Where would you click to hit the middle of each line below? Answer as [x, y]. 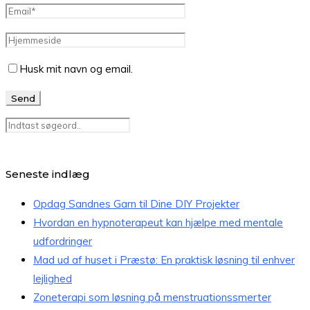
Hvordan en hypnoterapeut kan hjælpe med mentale [158, 222]
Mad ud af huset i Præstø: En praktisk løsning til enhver [164, 259]
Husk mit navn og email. [76, 69]
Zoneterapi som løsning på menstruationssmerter [152, 297]
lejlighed [53, 278]
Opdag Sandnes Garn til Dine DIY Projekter [136, 203]
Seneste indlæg [48, 174]
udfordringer [63, 241]
